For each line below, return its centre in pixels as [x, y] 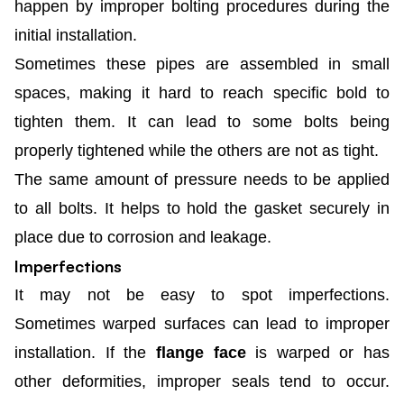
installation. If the [85, 352]
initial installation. [76, 35]
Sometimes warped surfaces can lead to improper [202, 323]
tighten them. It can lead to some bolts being [202, 121]
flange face [201, 352]
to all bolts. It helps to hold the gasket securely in [202, 208]
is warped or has [317, 352]
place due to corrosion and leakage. [143, 237]
